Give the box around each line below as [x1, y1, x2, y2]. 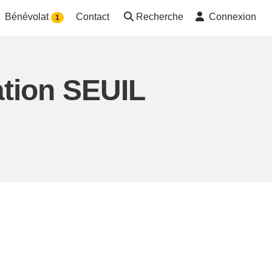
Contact [76, 12, 109, 22]
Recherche [136, 12, 183, 22]
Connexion [209, 12, 256, 22]
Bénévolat [4, 12, 51, 22]
